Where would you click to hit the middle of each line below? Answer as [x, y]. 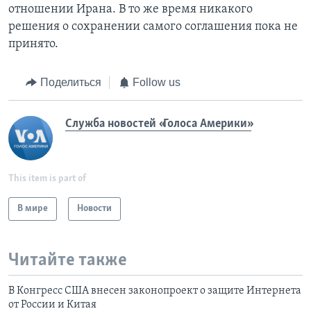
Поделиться [70, 83]
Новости [94, 208]
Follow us [157, 83]
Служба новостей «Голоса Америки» [158, 124]
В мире [33, 208]
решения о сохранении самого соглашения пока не [153, 27]
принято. [33, 44]
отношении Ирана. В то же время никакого [131, 10]
